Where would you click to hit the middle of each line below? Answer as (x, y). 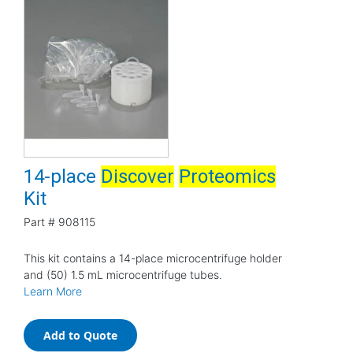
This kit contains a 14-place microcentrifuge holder (153, 258)
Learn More (53, 291)
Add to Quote (80, 335)
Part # (39, 221)
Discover (137, 176)
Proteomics (227, 176)
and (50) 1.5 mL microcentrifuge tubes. (123, 274)
